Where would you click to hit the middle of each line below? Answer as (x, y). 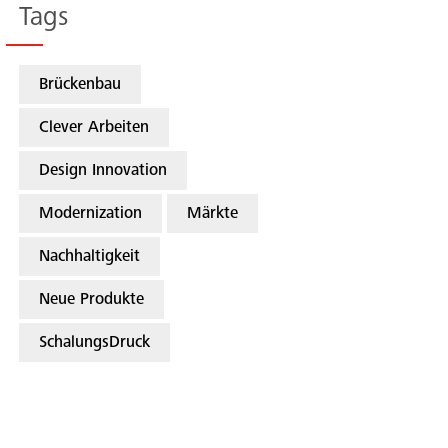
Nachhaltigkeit (90, 258)
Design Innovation (103, 172)
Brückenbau (80, 86)
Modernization (91, 215)
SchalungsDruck (95, 344)
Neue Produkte (92, 301)
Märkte (213, 215)
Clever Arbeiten (94, 129)
